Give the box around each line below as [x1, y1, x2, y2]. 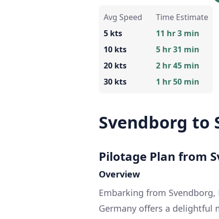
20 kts [104, 60, 127, 71]
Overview [99, 168, 140, 180]
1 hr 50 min [156, 76, 199, 88]
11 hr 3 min [156, 28, 199, 39]
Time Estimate [156, 12, 208, 23]
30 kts [104, 76, 127, 88]
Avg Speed [104, 12, 142, 23]
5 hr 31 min [156, 44, 199, 55]
